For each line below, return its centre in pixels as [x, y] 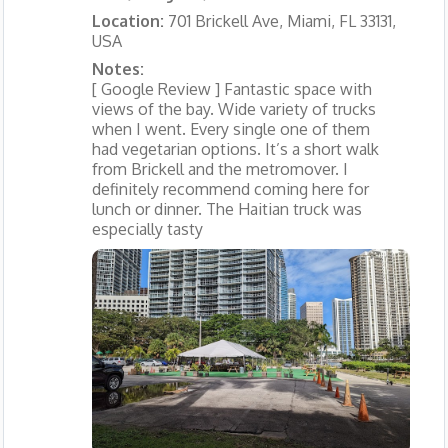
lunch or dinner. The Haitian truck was [226, 208]
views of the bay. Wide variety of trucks [233, 108]
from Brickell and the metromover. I [219, 168]
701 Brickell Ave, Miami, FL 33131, [281, 20]
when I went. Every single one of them [230, 128]
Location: [129, 20]
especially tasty [147, 228]
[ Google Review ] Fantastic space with [231, 88]
